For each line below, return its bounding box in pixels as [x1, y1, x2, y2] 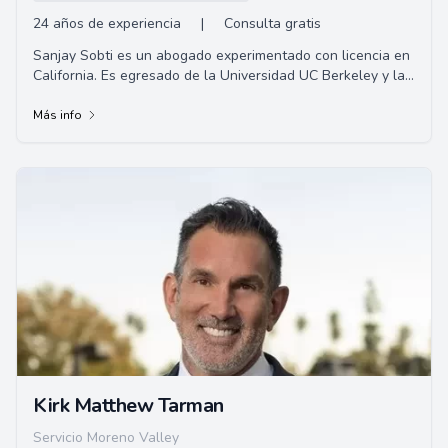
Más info [33, 107, 82, 123]
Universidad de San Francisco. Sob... [33, 86, 262, 105]
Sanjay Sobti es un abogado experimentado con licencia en [33, 46, 410, 65]
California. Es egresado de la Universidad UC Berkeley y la [33, 66, 405, 85]
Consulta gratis [224, 14, 321, 33]
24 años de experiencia [33, 14, 181, 33]
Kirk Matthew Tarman [33, 392, 224, 419]
